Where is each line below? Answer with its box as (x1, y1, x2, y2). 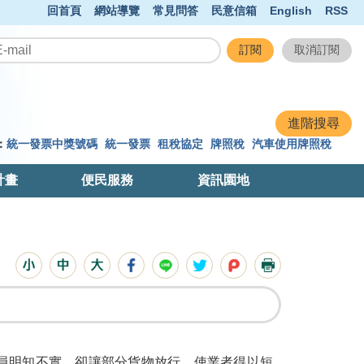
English (270, 4, 312, 17)
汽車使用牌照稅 (251, 137, 331, 150)
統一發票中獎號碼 (6, 137, 97, 150)
